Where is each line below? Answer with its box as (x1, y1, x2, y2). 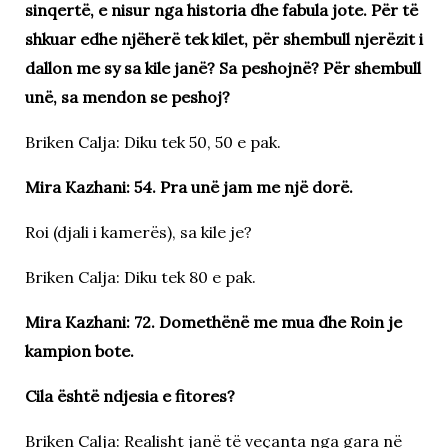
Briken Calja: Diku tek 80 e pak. (24, 266, 256, 287)
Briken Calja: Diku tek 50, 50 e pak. (24, 131, 281, 152)
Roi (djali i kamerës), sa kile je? (24, 221, 252, 242)
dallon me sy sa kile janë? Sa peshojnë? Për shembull (24, 57, 421, 78)
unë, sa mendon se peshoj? (24, 86, 230, 107)
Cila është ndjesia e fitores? (24, 385, 235, 406)
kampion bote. (24, 340, 134, 361)
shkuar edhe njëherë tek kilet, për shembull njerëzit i (24, 28, 423, 49)
